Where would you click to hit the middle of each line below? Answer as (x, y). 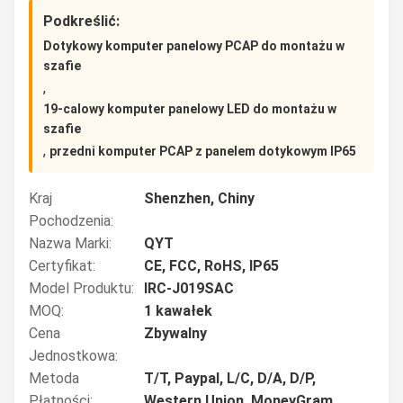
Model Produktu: (81, 288)
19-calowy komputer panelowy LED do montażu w (190, 109)
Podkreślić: (81, 21)
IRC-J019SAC (189, 288)
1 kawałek (178, 311)
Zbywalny (175, 333)
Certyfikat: (62, 266)
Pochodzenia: (71, 221)
